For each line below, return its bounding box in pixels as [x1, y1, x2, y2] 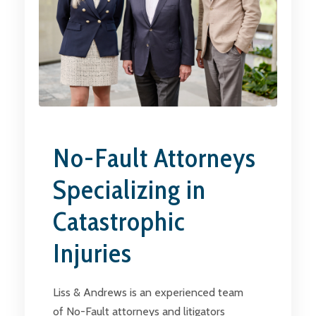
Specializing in [53, 173, 206, 207]
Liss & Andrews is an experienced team [53, 286, 243, 300]
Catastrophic [53, 205, 186, 238]
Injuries [53, 236, 132, 270]
